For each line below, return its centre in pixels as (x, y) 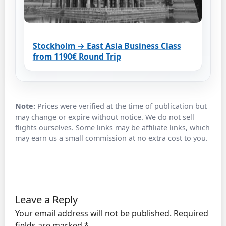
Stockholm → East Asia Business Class (107, 46)
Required (191, 214)
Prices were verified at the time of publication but (121, 106)
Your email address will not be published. (93, 214)
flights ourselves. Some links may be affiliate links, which (112, 128)
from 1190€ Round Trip (77, 56)
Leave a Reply (46, 200)
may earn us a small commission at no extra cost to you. (111, 138)
